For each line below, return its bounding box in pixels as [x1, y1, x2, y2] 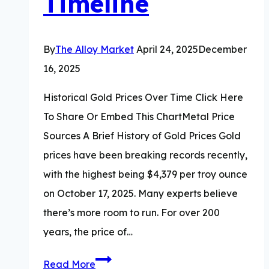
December [198, 43, 247, 55]
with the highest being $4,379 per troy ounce [43, 168, 247, 180]
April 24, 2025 [136, 43, 198, 55]
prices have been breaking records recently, [43, 148, 247, 161]
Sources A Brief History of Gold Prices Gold [43, 129, 241, 142]
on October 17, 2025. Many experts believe [43, 187, 238, 199]
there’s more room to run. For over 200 [43, 206, 220, 219]
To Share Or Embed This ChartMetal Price [43, 110, 235, 122]
